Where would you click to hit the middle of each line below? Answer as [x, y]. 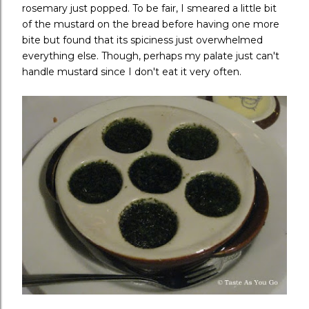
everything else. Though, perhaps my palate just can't [151, 56]
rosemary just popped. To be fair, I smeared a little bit [149, 9]
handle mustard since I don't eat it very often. [132, 72]
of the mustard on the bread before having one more [151, 24]
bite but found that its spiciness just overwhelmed [142, 40]
